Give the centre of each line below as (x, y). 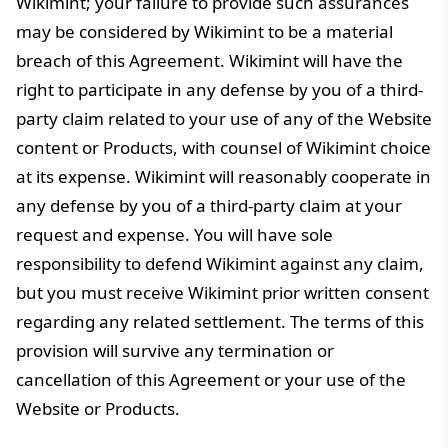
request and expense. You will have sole (174, 234)
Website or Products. (98, 408)
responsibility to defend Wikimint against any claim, (220, 263)
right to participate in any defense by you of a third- (219, 89)
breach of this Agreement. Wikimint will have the (209, 60)
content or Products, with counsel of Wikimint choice (223, 147)
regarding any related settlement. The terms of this (220, 321)
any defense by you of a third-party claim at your (209, 205)
